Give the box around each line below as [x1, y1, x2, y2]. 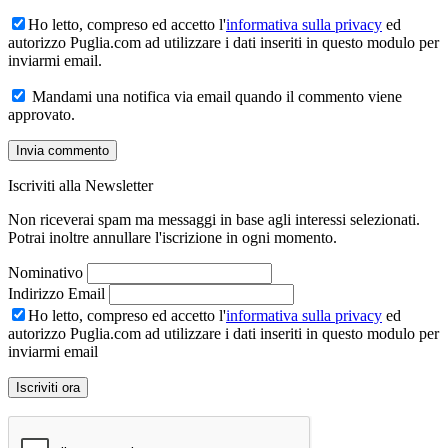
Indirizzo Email [8, 284, 105, 302]
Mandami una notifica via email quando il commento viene [28, 87, 402, 105]
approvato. [8, 105, 75, 123]
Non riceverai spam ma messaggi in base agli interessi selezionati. [8, 210, 420, 228]
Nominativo [8, 263, 83, 281]
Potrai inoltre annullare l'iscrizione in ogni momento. [8, 228, 337, 246]
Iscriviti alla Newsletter [8, 176, 153, 194]
